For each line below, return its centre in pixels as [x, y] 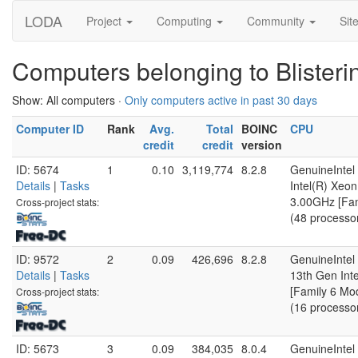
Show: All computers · [68, 100]
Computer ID [50, 129]
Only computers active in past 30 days [221, 100]
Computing [186, 21]
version [262, 145]
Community [277, 21]
